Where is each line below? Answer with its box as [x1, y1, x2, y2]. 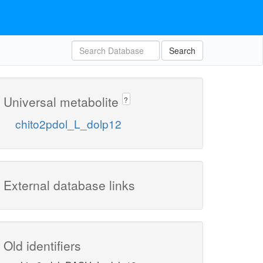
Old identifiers [4, 237, 81, 255]
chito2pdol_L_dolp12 [15, 116, 122, 132]
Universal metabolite [4, 93, 122, 110]
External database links [4, 176, 135, 194]
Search [169, 45, 195, 56]
